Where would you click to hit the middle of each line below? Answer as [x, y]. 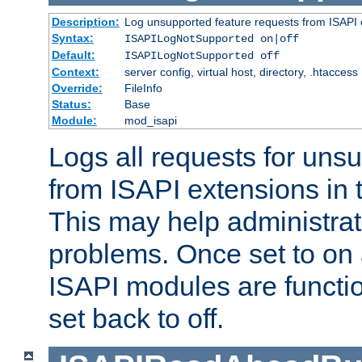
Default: [73, 55]
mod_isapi [150, 120]
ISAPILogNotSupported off [202, 55]
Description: [85, 21]
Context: [75, 72]
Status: [71, 104]
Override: [77, 88]
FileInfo [143, 88]
